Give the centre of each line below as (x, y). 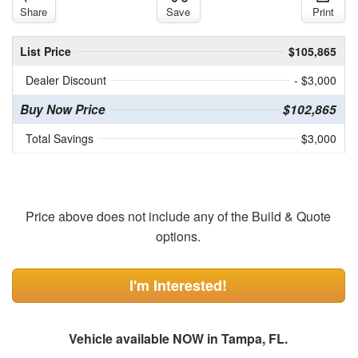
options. (179, 237)
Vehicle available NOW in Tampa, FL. (179, 339)
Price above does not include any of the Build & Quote (179, 217)
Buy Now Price (62, 110)
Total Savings (59, 139)
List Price (45, 52)
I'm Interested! (179, 286)
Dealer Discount (66, 80)
